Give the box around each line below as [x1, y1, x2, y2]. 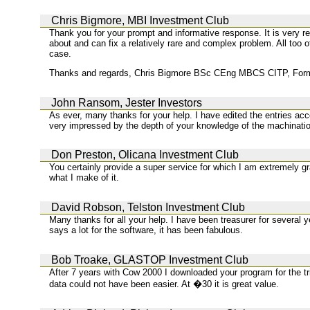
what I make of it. [49, 172, 120, 183]
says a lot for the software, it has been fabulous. [49, 225, 244, 236]
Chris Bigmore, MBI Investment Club [51, 14, 229, 26]
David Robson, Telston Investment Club [51, 201, 245, 214]
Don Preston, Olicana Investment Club [51, 149, 239, 161]
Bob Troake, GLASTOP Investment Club [51, 253, 248, 266]
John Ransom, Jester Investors [51, 96, 202, 109]
